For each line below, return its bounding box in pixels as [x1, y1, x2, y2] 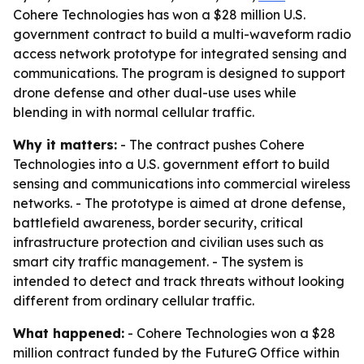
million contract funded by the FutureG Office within [13, 344, 340, 361]
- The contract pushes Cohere [117, 136, 305, 153]
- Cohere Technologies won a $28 [124, 325, 336, 341]
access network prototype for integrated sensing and [13, 45, 347, 62]
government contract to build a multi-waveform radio [13, 26, 351, 42]
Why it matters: [13, 136, 117, 153]
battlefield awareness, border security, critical [13, 214, 303, 231]
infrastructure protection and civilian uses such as [13, 234, 323, 250]
